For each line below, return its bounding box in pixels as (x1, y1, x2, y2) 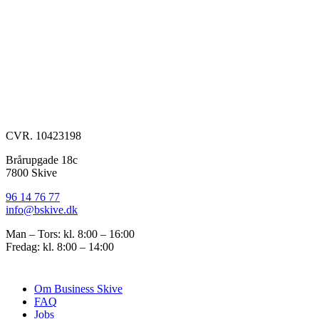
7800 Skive (6, 166, 57, 179)
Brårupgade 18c (6, 153, 78, 166)
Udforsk (6, 266, 53, 282)
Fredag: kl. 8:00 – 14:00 (6, 240, 114, 253)
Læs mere (6, 21, 50, 33)
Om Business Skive (34, 283, 122, 296)
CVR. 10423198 (6, 129, 81, 142)
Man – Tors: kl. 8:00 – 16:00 (6, 227, 135, 240)
